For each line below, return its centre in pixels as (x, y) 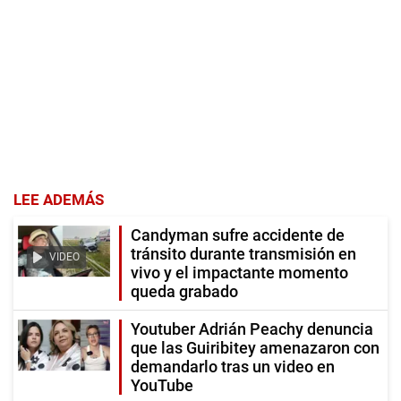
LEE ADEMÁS (59, 199)
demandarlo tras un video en (233, 366)
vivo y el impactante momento (239, 272)
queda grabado (184, 291)
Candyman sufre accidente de (238, 235)
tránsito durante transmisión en (243, 253)
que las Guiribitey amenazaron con (255, 347)
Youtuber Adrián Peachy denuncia (252, 328)
